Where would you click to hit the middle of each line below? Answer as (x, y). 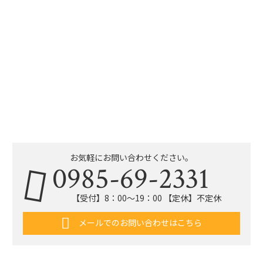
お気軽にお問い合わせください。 (131, 157)
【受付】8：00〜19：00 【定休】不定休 (146, 198)
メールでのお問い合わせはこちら (139, 222)
